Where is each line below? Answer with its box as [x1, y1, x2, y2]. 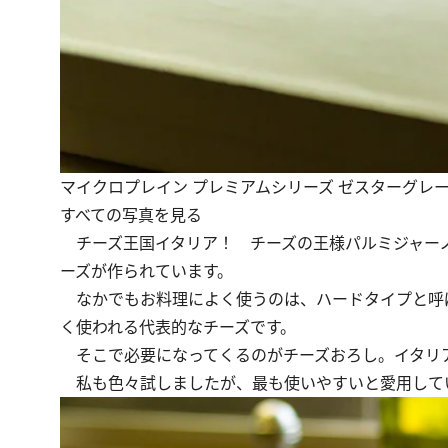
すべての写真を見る [60, 203, 202, 226]
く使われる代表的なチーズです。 [60, 315, 296, 338]
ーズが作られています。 [60, 259, 233, 282]
